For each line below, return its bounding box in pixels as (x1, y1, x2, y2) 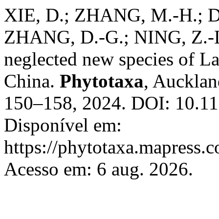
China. (4, 70, 60, 91)
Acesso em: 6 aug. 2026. (4, 158, 193, 179)
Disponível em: (4, 114, 122, 135)
